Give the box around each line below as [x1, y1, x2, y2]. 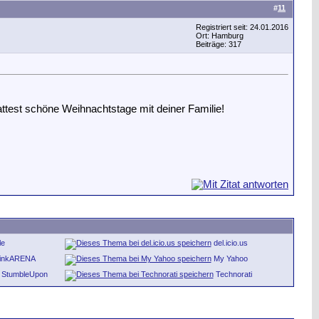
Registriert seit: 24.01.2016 [196, 23, 288, 31]
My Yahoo [213, 254, 248, 263]
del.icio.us [213, 239, 248, 247]
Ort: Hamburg [196, 31, 244, 40]
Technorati [215, 270, 252, 278]
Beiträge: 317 [196, 40, 241, 48]
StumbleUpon [1, 270, 48, 278]
